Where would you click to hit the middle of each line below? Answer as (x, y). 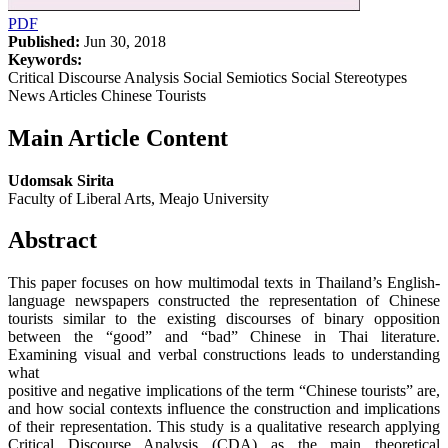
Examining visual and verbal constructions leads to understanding (224, 355)
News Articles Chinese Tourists (107, 95)
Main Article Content (118, 137)
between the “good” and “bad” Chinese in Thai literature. (224, 337)
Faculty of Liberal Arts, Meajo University (138, 198)
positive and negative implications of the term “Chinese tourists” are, (224, 391)
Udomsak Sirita (61, 180)
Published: (44, 41)
